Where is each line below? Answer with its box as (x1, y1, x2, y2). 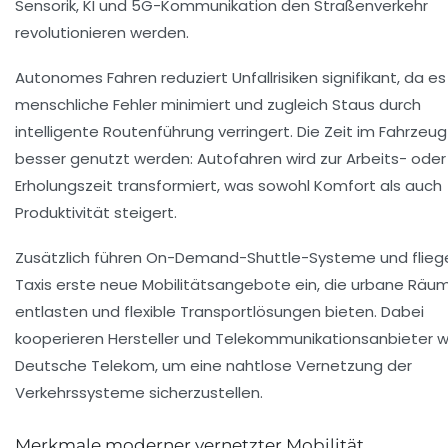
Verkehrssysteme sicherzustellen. (15, 382, 263, 404)
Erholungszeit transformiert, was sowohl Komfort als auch (15, 175, 442, 197)
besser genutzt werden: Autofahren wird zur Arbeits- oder (15, 148, 446, 170)
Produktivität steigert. (15, 202, 177, 224)
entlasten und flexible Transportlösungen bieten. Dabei (15, 301, 424, 323)
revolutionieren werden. (15, 22, 189, 44)
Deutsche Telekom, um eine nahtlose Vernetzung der (15, 355, 412, 377)
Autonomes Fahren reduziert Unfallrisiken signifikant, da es (15, 67, 446, 89)
